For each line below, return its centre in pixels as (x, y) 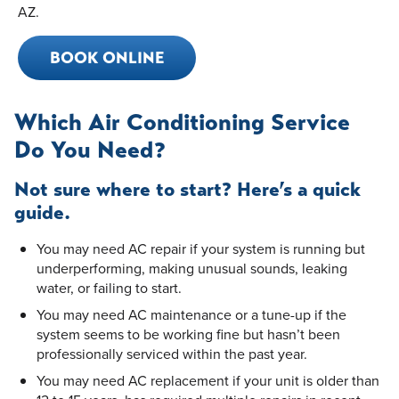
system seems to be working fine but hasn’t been (188, 334)
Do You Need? (90, 150)
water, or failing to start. (109, 287)
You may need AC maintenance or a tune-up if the (191, 314)
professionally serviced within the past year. (172, 353)
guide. (42, 212)
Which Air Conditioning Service (182, 122)
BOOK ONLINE (107, 57)
